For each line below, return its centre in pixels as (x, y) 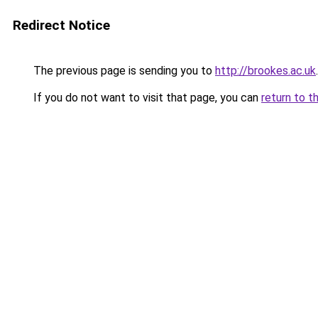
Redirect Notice (61, 25)
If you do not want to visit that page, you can (146, 98)
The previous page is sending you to (123, 71)
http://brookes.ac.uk (265, 71)
